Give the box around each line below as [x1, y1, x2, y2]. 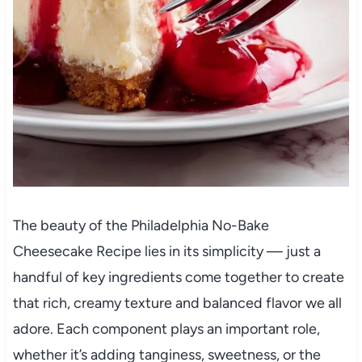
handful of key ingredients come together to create [12, 268, 344, 287]
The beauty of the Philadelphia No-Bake [12, 217, 269, 235]
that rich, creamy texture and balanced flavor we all [12, 294, 342, 313]
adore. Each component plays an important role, [12, 320, 320, 339]
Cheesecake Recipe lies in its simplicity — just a [12, 242, 321, 261]
